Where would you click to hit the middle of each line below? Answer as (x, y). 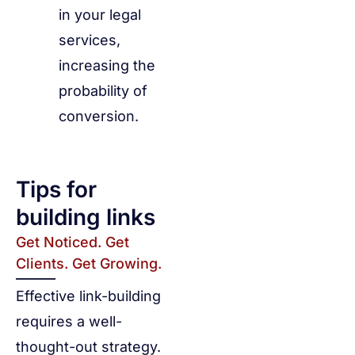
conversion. (99, 116)
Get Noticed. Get (73, 242)
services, (90, 40)
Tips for (56, 190)
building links (86, 218)
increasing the (107, 66)
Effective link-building (88, 296)
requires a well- (69, 322)
